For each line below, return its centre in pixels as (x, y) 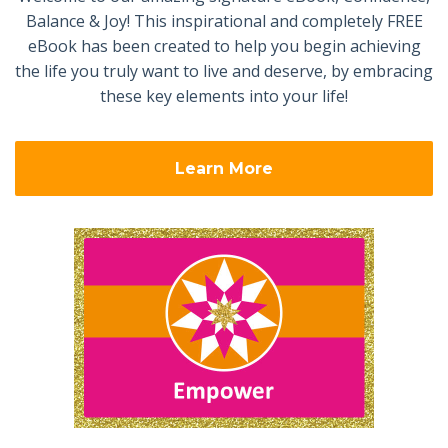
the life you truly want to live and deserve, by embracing (224, 71)
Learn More (224, 168)
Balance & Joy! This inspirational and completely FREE (224, 21)
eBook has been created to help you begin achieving (224, 46)
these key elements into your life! (224, 96)
